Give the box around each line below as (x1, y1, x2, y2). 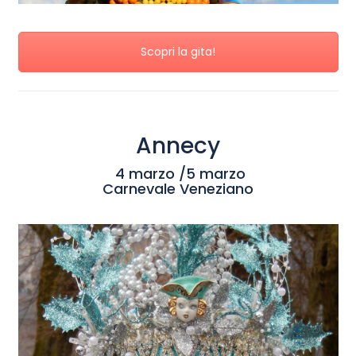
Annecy (136, 130, 220, 162)
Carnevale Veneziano (103, 179, 253, 199)
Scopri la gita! (141, 44, 215, 60)
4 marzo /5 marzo (110, 164, 246, 184)
